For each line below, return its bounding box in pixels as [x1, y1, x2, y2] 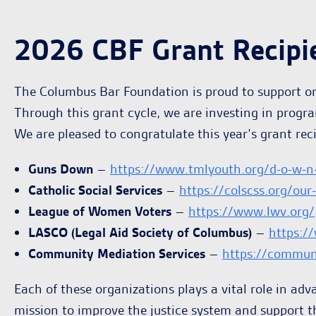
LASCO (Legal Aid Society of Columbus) [28, 224, 252, 241]
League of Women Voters [28, 202, 171, 220]
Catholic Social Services [28, 181, 162, 199]
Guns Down [28, 160, 93, 178]
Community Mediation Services [28, 245, 205, 262]
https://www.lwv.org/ [188, 202, 315, 220]
